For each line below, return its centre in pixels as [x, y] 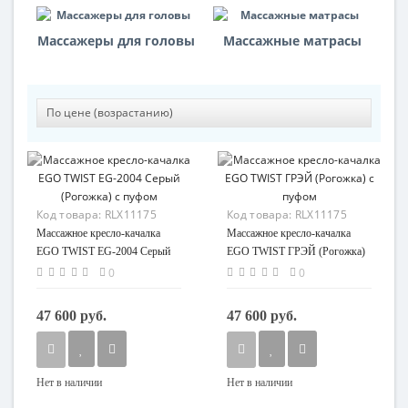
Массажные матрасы [292, 41]
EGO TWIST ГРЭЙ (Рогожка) [296, 251]
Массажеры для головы [116, 41]
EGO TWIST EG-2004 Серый [103, 251]
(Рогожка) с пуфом [80, 270]
